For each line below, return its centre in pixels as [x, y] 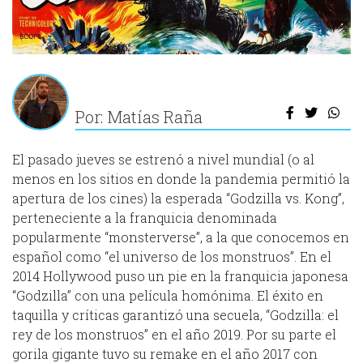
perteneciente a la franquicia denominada [145, 218]
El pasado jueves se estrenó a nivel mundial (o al [163, 160]
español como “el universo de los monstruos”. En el [172, 257]
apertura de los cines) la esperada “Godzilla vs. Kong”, [178, 199]
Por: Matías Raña [139, 117]
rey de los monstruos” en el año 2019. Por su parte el [174, 335]
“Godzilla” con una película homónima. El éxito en [168, 296]
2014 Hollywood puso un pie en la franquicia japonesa [180, 276]
